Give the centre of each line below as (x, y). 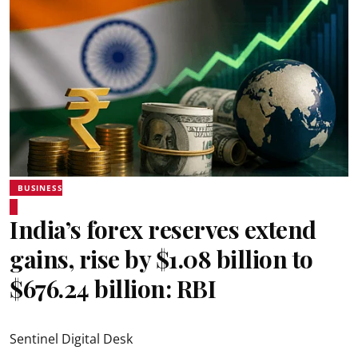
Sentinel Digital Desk (71, 338)
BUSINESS (40, 187)
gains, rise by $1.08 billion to (161, 259)
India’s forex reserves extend (163, 229)
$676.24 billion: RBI (113, 288)
